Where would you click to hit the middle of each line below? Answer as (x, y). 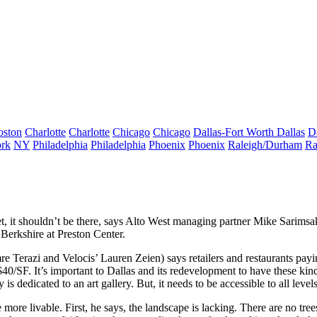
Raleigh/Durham (265, 145)
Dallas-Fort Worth (235, 132)
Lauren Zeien (131, 258)
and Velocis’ (70, 258)
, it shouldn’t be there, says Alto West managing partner (129, 221)
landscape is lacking (190, 307)
